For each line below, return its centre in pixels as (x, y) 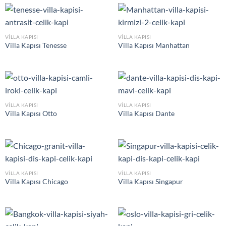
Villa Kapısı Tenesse (36, 46)
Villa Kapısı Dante (146, 114)
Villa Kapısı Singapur (150, 182)
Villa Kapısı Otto (31, 114)
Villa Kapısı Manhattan (154, 46)
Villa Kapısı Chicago (36, 182)
